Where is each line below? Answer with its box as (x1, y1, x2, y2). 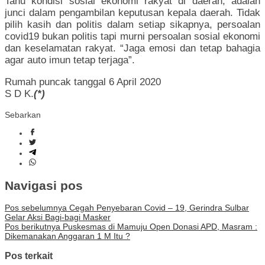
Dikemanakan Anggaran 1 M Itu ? (5, 231, 130, 241)
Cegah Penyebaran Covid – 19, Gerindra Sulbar (67, 202, 249, 212)
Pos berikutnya (5, 221, 60, 231)
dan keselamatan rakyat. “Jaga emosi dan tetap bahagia (5, 43, 260, 54)
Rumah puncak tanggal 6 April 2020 (5, 76, 161, 88)
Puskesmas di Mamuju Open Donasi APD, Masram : (60, 221, 257, 231)
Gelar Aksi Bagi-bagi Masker (5, 212, 111, 222)
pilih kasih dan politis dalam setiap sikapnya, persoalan (5, 19, 260, 31)
